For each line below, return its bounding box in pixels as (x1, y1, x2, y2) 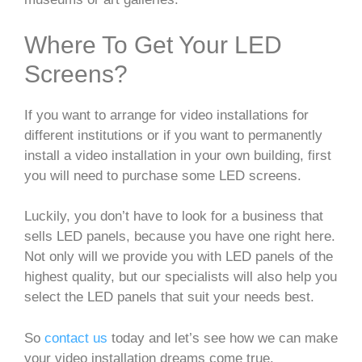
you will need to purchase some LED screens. (24, 167, 301, 183)
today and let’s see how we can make (107, 330, 338, 346)
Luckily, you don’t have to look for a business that (24, 208, 323, 225)
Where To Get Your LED (24, 31, 282, 58)
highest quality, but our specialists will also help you (24, 269, 337, 285)
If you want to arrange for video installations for (24, 107, 309, 123)
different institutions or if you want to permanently (24, 127, 322, 143)
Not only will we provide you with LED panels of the (24, 249, 333, 265)
